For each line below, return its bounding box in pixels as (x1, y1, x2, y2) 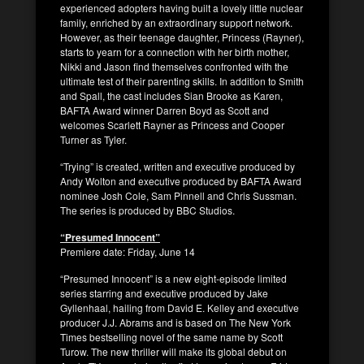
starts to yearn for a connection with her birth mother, (60, 44, 289, 58)
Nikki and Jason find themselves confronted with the (60, 58, 288, 73)
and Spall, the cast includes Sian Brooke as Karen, (60, 88, 283, 102)
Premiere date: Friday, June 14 (60, 244, 195, 258)
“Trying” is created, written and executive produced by (60, 158, 295, 173)
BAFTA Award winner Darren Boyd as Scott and (60, 102, 269, 117)
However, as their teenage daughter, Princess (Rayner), (60, 29, 304, 44)
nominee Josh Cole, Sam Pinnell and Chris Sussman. (60, 188, 297, 202)
